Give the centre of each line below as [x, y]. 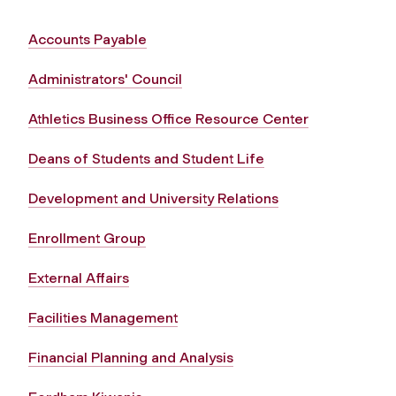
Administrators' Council [105, 79]
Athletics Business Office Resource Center [168, 118]
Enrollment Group [87, 238]
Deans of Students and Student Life [146, 158]
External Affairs [79, 278]
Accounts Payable [88, 39]
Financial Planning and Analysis [131, 357]
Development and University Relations [153, 198]
